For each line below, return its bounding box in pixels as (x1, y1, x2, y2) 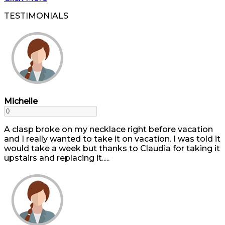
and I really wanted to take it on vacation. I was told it (4, 134, 220, 144)
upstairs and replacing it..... (4, 153, 109, 163)
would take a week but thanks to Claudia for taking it (4, 144, 220, 153)
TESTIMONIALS (4, 11, 68, 21)
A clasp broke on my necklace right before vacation (4, 125, 213, 134)
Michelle (4, 96, 38, 106)
